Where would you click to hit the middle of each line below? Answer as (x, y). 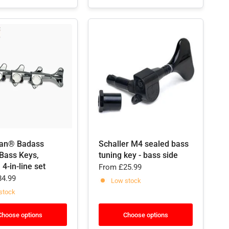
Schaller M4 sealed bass (144, 144)
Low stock (126, 180)
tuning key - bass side (138, 155)
